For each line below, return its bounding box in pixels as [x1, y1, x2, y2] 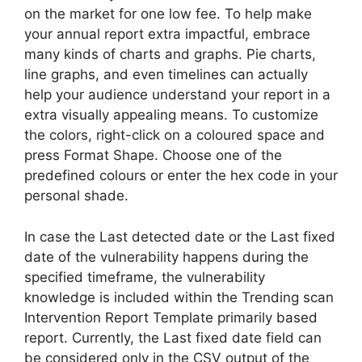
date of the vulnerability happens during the [24, 248, 309, 265]
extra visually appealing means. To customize [24, 107, 318, 123]
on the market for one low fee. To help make [24, 6, 312, 22]
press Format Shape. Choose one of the [24, 147, 282, 163]
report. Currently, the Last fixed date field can [24, 329, 322, 346]
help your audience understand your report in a [24, 86, 330, 103]
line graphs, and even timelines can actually [24, 66, 308, 82]
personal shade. [24, 187, 128, 204]
